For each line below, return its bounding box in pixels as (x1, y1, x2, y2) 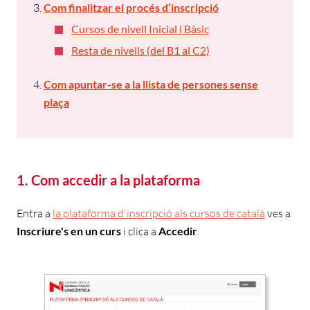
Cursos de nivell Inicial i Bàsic (71, 21, 209, 35)
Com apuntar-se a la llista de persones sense (44, 77, 258, 91)
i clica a (121, 224, 158, 238)
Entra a (17, 206, 53, 220)
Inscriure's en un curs (17, 224, 121, 237)
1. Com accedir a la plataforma (17, 171, 200, 188)
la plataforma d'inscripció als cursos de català (53, 206, 265, 220)
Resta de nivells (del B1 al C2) (71, 43, 210, 57)
